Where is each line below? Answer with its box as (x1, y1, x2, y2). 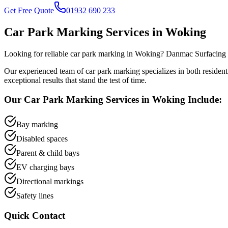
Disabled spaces (16, 134, 68, 144)
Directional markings (16, 177, 83, 186)
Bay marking (16, 120, 58, 129)
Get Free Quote (4, 6, 54, 15)
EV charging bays (16, 163, 74, 172)
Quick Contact (4, 210, 65, 221)
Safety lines (16, 191, 53, 201)
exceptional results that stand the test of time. (4, 75, 147, 84)
